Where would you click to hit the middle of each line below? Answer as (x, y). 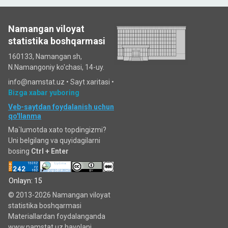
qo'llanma (25, 116)
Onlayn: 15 (25, 181)
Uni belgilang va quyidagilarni (54, 140)
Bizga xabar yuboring (44, 93)
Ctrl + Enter (50, 151)
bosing (20, 151)
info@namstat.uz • (39, 82)
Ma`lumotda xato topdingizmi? (57, 130)
